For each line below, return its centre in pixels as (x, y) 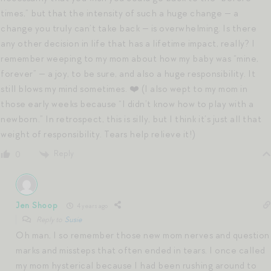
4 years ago (92, 205)
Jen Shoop (37, 205)
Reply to (50, 220)
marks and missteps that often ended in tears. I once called (141, 251)
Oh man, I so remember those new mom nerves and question (143, 236)
